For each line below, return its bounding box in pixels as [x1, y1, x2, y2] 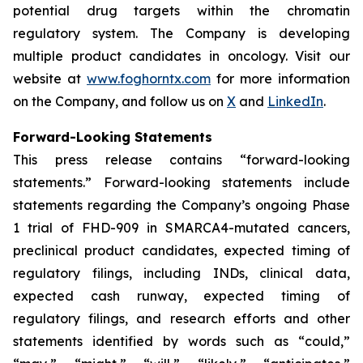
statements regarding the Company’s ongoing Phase [13, 197, 350, 213]
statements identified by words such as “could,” [13, 333, 350, 349]
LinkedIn [267, 93, 323, 109]
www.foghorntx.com [87, 70, 211, 87]
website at [13, 70, 87, 87]
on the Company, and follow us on [13, 93, 227, 109]
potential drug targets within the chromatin [13, 2, 350, 19]
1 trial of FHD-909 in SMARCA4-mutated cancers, [13, 220, 350, 236]
